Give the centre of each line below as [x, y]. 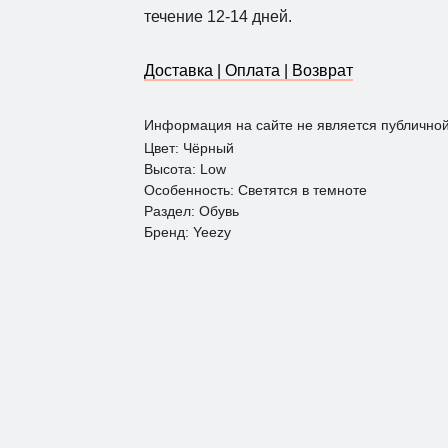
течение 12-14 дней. [220, 17]
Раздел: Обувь [191, 211]
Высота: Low [185, 169]
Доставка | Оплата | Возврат [248, 71]
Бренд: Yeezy [187, 232]
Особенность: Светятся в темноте [255, 190]
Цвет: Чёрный [189, 148]
